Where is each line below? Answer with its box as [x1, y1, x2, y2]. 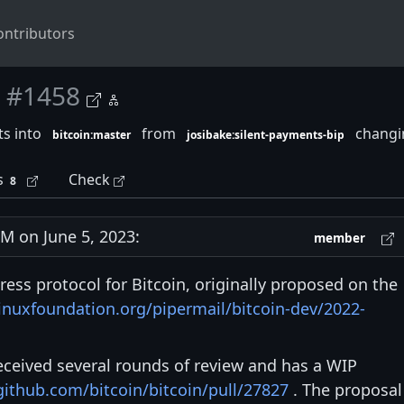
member [314, 230, 366, 247]
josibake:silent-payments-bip [186, 127, 344, 142]
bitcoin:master [52, 127, 132, 142]
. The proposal [289, 379, 402, 401]
